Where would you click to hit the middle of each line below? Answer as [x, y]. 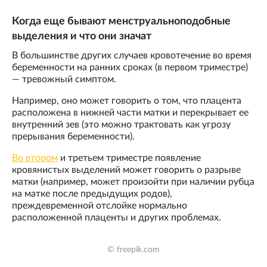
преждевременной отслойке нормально [100, 206]
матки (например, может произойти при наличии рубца [133, 182]
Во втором [35, 158]
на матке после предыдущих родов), [92, 194]
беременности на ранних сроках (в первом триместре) [130, 68]
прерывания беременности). [73, 137]
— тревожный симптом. [64, 80]
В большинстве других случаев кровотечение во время [132, 56]
